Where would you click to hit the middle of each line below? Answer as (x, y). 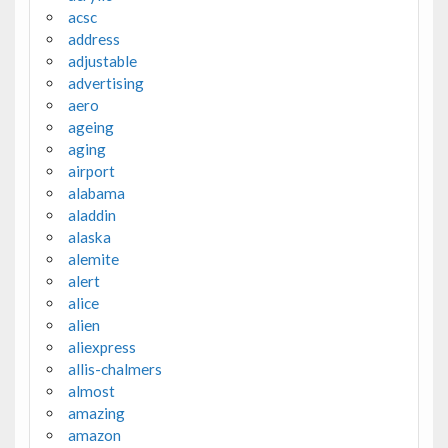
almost (91, 390)
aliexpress (101, 346)
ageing (90, 126)
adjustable (102, 60)
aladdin (91, 214)
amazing (96, 412)
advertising (105, 82)
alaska (89, 236)
